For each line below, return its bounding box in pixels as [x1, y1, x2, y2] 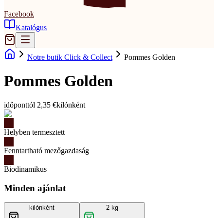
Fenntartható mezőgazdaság [4, 146, 89, 155]
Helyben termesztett [4, 127, 65, 136]
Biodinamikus [4, 164, 47, 173]
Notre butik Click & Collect [27, 53, 112, 61]
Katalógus [16, 23, 47, 32]
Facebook [4, 10, 34, 18]
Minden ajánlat [4, 182, 66, 193]
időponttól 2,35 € [4, 100, 56, 109]
